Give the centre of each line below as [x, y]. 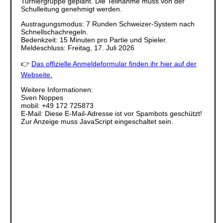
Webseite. [37, 74]
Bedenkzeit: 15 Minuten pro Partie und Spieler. [94, 40]
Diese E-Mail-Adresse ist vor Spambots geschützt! [124, 113]
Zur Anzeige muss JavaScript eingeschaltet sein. [97, 121]
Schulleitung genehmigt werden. [72, 9]
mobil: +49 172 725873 [57, 105]
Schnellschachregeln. [55, 32]
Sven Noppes [42, 97]
